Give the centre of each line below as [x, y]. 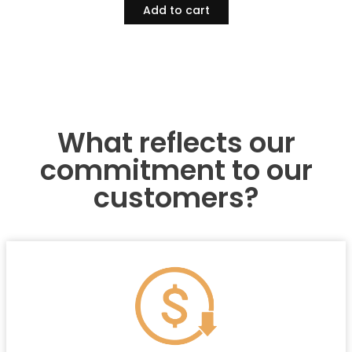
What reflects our [176, 142]
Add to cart [176, 11]
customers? [176, 197]
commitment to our [176, 170]
